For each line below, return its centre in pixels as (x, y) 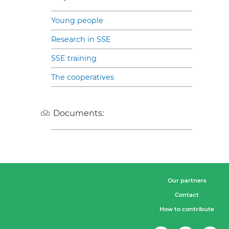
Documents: (78, 113)
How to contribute (187, 209)
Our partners (187, 180)
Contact (187, 194)
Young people (77, 20)
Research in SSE (81, 39)
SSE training (74, 58)
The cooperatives (83, 77)
